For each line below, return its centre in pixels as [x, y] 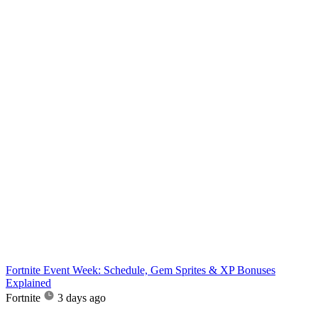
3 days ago [82, 297]
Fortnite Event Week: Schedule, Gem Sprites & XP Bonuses [141, 270]
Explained [28, 283]
